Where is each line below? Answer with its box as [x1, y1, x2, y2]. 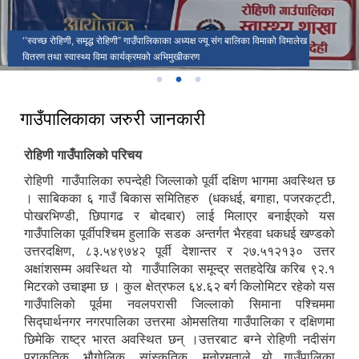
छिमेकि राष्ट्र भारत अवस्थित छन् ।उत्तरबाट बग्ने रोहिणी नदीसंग [24, 332, 335, 346]
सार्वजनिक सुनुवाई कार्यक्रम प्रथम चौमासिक [22, 45, 174, 57]
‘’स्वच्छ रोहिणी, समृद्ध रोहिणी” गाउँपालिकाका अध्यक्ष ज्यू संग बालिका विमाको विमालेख [22, 34, 307, 46]
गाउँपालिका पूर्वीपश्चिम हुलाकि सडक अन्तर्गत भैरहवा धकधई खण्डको [24, 226, 335, 240]
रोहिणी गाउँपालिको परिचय [24, 147, 142, 162]
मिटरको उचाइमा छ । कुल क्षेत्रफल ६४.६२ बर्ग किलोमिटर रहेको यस [24, 279, 335, 293]
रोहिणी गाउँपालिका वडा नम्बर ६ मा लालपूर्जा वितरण [22, 14, 193, 26]
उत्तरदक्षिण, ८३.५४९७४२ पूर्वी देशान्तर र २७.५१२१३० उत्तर [24, 244, 335, 258]
